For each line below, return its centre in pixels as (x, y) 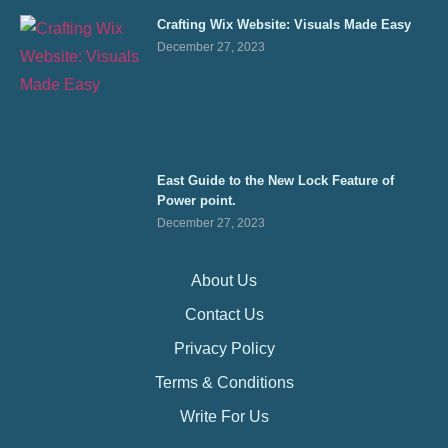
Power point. (197, 201)
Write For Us (224, 417)
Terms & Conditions (224, 383)
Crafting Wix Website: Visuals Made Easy (284, 25)
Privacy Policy (224, 349)
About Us (224, 281)
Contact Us (224, 315)
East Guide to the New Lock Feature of (276, 181)
